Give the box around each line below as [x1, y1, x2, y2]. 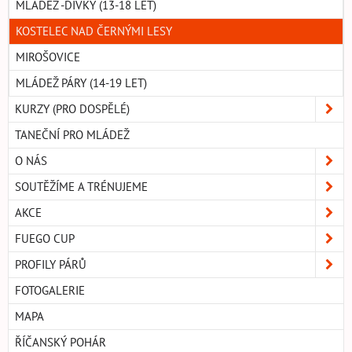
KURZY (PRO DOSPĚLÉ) [15, 101, 130, 117]
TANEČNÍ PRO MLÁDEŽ [15, 127, 130, 143]
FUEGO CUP [15, 231, 75, 247]
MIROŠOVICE [16, 49, 80, 65]
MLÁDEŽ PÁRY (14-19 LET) [16, 75, 147, 91]
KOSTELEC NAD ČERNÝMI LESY [16, 24, 172, 39]
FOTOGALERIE [15, 283, 85, 299]
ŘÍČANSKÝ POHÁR [15, 335, 106, 350]
